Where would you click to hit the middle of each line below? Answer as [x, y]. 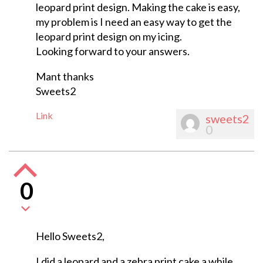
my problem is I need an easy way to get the [134, 22]
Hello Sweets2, [70, 236]
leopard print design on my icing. [109, 37]
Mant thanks [65, 77]
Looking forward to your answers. [112, 51]
